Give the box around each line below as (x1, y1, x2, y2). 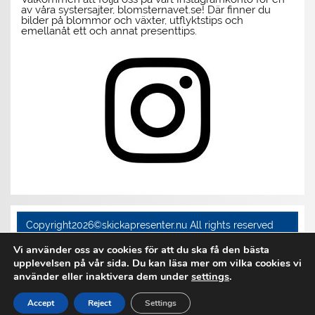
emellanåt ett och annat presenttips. (21, 24, 198, 37)
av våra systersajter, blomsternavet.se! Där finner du (21, 3, 271, 16)
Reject (88, 297, 111, 309)
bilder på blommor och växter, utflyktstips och (21, 13, 244, 27)
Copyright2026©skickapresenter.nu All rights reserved (25, 219, 274, 231)
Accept (27, 297, 54, 309)
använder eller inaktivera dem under (13, 269, 191, 283)
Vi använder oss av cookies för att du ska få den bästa (13, 243, 269, 257)
